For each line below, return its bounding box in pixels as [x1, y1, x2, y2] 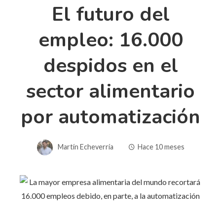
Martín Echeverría [57, 142, 113, 151]
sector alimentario [26, 77, 195, 105]
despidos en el [43, 52, 178, 79]
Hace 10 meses [137, 142, 184, 151]
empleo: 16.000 [38, 26, 183, 53]
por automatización [21, 103, 200, 130]
